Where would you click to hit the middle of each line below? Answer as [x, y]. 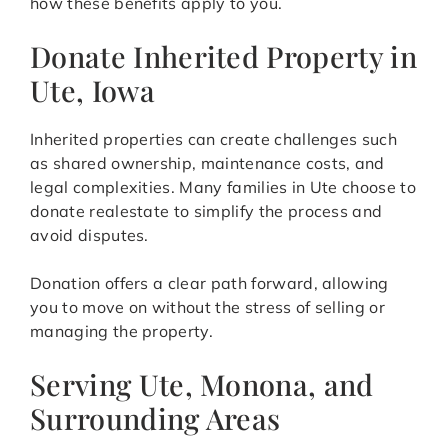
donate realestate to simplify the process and [206, 211]
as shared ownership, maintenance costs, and [207, 163]
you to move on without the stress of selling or [208, 307]
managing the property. [122, 331]
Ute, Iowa [92, 90]
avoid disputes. [89, 235]
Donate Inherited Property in [223, 56]
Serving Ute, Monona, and [202, 384]
